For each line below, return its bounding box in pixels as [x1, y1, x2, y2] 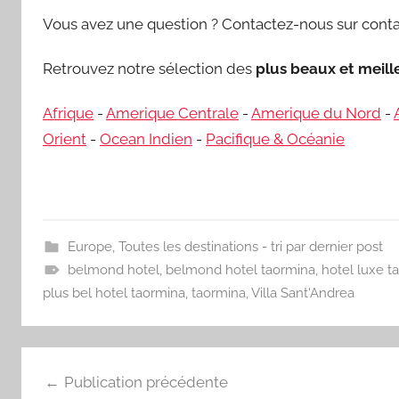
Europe [67, 238, 112, 255]
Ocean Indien [100, 130, 192, 149]
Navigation [20, 348, 142, 376]
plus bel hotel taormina [43, 284, 185, 301]
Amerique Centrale [106, 104, 239, 123]
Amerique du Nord [251, 104, 381, 123]
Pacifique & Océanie [206, 130, 345, 149]
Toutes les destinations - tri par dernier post [118, 238, 383, 255]
